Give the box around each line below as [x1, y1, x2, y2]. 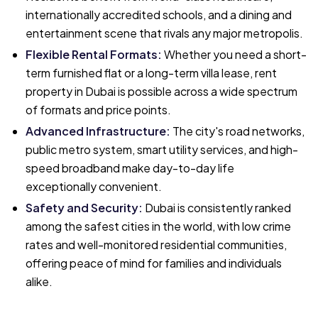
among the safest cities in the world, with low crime [26, 219, 291, 234]
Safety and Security [26, 200, 138, 215]
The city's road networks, [172, 124, 305, 138]
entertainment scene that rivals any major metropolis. [26, 26, 303, 40]
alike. [26, 274, 53, 289]
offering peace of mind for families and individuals [26, 256, 282, 270]
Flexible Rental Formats [26, 47, 158, 62]
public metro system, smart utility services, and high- [26, 142, 298, 157]
